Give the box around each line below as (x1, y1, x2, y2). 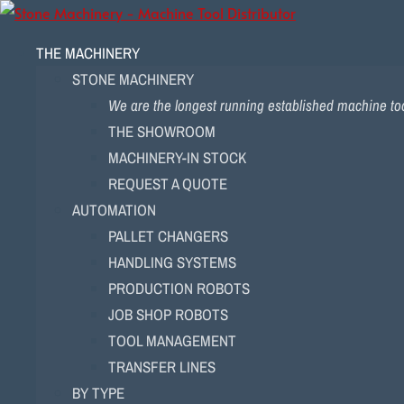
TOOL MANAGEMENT (108, 330, 236, 351)
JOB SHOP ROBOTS (108, 304, 228, 325)
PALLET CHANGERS (108, 225, 228, 246)
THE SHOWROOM (108, 121, 216, 142)
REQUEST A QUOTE (108, 173, 227, 194)
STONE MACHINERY (72, 69, 194, 89)
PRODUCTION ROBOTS (108, 278, 250, 298)
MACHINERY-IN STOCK (108, 147, 246, 168)
